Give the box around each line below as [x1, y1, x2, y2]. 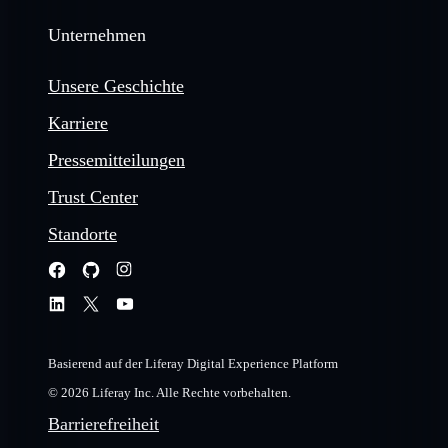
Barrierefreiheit [48, 414, 159, 435]
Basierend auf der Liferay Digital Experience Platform [48, 356, 338, 372]
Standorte [48, 224, 117, 245]
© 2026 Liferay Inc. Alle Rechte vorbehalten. [48, 385, 291, 401]
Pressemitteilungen [48, 150, 185, 171]
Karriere [48, 113, 108, 134]
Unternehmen [48, 25, 146, 46]
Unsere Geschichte [48, 76, 184, 97]
